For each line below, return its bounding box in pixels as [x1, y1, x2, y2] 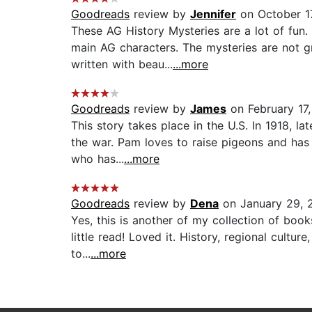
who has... [71, 152, 124, 166]
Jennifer [190, 7, 236, 22]
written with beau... [71, 57, 173, 72]
